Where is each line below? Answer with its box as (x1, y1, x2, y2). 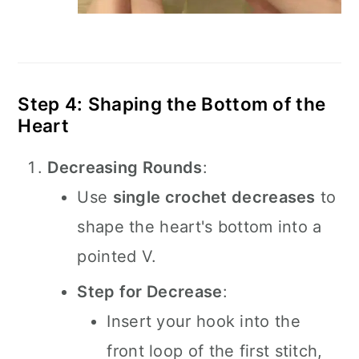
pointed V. (77, 247, 157, 266)
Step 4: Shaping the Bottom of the (18, 93, 326, 115)
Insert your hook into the (107, 312, 301, 331)
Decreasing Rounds (47, 158, 203, 177)
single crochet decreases (112, 188, 316, 207)
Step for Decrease (77, 282, 223, 301)
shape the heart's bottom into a (77, 217, 322, 236)
